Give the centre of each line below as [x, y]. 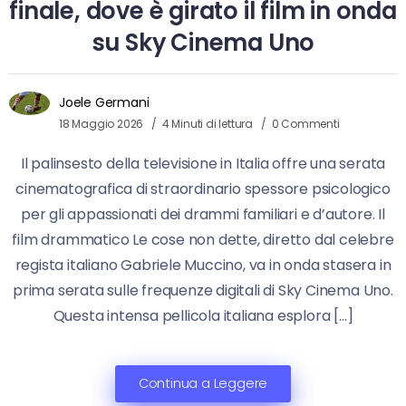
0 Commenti [305, 124]
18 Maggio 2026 [101, 124]
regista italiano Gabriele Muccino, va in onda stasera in [203, 266]
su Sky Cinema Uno [203, 43]
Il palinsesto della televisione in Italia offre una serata [203, 164]
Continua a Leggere [203, 384]
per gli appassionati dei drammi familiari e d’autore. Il [203, 215]
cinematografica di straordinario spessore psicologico [203, 189]
